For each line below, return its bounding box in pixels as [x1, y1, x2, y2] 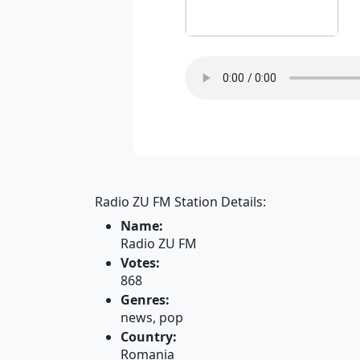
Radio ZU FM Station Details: [95, 193, 266, 211]
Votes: [121, 254, 160, 272]
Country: [121, 328, 177, 346]
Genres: [121, 291, 170, 309]
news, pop [121, 309, 183, 326]
